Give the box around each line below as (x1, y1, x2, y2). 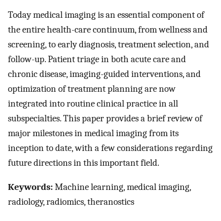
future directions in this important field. (8, 157, 159, 169)
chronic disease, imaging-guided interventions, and (8, 69, 201, 80)
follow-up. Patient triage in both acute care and (8, 54, 186, 65)
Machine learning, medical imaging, (53, 181, 191, 192)
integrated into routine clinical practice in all (8, 98, 178, 110)
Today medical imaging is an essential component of (8, 9, 204, 21)
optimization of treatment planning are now (8, 83, 176, 95)
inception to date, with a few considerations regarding (8, 143, 213, 154)
